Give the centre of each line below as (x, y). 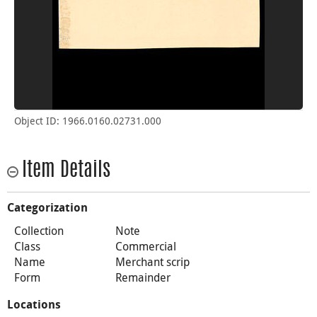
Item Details (66, 171)
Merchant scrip (152, 261)
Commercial (145, 246)
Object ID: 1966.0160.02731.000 (88, 120)
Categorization (47, 207)
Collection (39, 230)
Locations (34, 304)
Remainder (143, 277)
